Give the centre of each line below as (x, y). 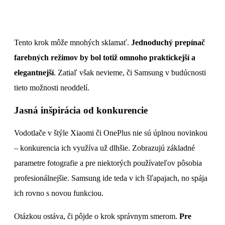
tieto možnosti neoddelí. (52, 88)
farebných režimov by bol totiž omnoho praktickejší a (105, 58)
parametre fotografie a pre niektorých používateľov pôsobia (108, 163)
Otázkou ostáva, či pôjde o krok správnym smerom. (97, 216)
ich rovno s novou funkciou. (59, 193)
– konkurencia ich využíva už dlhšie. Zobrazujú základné (104, 148)
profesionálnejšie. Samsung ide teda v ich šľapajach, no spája (111, 178)
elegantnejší (34, 73)
